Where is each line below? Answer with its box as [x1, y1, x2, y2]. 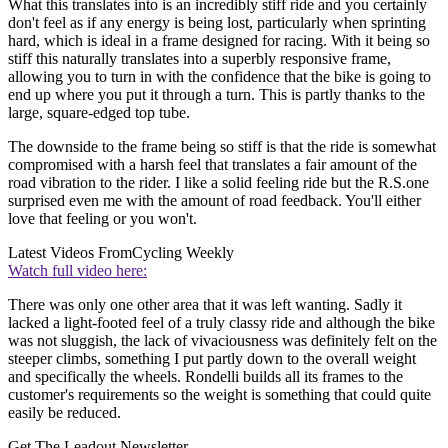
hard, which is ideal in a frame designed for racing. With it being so [8, 32, 430, 50]
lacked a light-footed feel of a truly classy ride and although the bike [8, 314, 435, 332]
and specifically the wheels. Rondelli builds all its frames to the [8, 368, 403, 386]
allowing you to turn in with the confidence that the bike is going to [8, 68, 431, 86]
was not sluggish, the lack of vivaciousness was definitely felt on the [8, 332, 437, 350]
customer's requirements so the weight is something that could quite [8, 386, 431, 404]
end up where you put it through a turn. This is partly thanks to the [8, 86, 425, 104]
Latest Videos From [8, 244, 132, 262]
